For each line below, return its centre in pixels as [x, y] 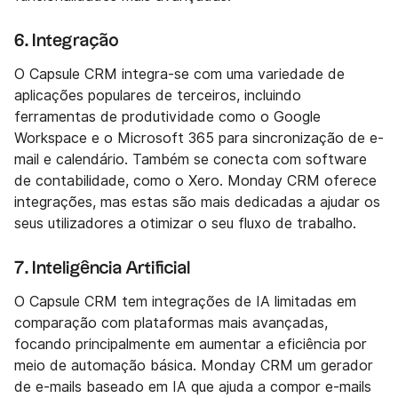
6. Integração [67, 41]
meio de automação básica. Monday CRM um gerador [194, 366]
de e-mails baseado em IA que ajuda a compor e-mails [193, 387]
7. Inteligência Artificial [103, 269]
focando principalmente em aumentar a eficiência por [191, 345]
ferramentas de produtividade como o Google [167, 117]
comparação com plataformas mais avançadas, [171, 323]
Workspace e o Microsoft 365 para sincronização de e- [199, 139]
